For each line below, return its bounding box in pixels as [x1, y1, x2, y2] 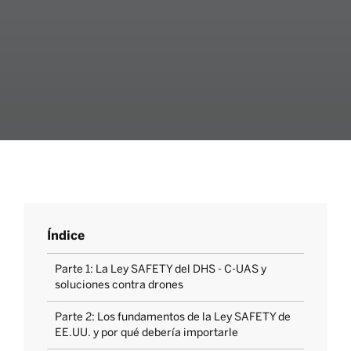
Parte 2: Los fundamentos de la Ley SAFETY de [55, 310, 291, 324]
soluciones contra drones [55, 278, 183, 292]
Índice [47, 228, 85, 244]
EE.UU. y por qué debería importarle [55, 326, 238, 340]
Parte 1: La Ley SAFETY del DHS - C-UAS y [55, 262, 266, 277]
